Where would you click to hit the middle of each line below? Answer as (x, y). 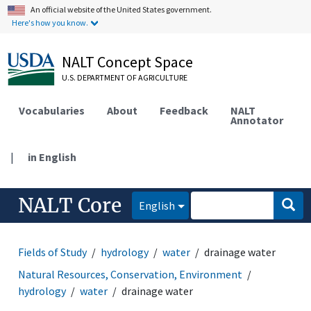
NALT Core (70, 205)
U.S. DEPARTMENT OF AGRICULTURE (125, 77)
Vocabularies (52, 110)
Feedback (184, 110)
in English (52, 157)
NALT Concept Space (128, 62)
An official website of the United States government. (121, 9)
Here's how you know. (50, 23)
